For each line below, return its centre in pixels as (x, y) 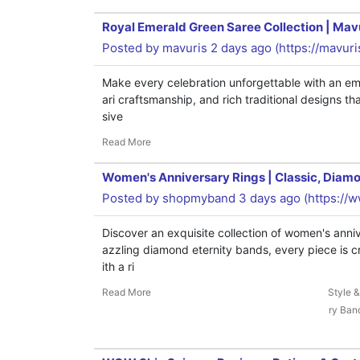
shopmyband (199, 198)
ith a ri (118, 266)
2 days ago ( (243, 48)
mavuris (185, 48)
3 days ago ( (272, 198)
